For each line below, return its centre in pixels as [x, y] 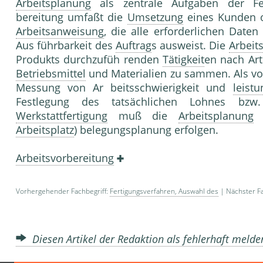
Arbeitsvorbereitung [65, 158]
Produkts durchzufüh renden [90, 60]
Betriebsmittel [51, 74]
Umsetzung [155, 17]
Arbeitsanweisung [60, 31]
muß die [143, 116]
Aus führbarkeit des [66, 45]
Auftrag [133, 45]
